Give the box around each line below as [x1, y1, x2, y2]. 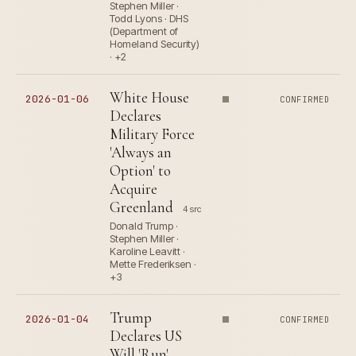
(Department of [110, 25, 178, 38]
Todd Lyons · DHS [110, 12, 188, 25]
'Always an [110, 143, 172, 162]
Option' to [110, 161, 171, 180]
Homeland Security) [110, 37, 199, 51]
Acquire [110, 180, 157, 199]
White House [110, 88, 189, 107]
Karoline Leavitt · [110, 245, 185, 258]
